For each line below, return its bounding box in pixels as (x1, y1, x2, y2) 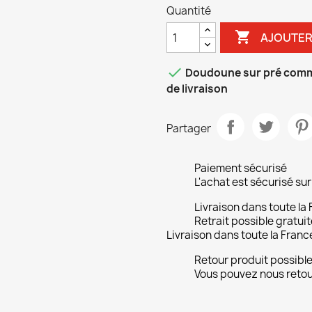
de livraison (166, 81, 228, 96)
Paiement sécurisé (194, 161, 287, 175)
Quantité (166, 3, 211, 18)
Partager (166, 120, 211, 136)
